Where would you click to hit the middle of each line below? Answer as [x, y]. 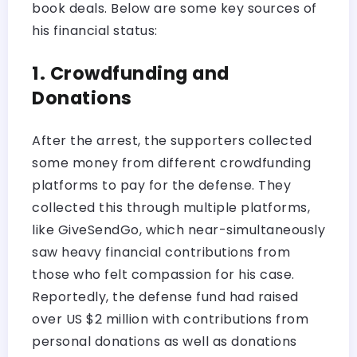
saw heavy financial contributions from [161, 252]
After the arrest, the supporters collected [172, 140]
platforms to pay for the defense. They [161, 185]
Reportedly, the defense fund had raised [165, 296]
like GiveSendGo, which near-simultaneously [178, 229]
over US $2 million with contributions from [170, 319]
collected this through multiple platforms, [171, 207]
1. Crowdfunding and [131, 73]
